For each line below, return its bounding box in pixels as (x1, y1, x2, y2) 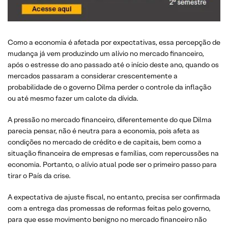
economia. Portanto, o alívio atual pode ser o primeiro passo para (8, 159, 217, 169)
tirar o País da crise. (8, 170, 71, 180)
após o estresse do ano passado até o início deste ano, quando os (8, 60, 219, 69)
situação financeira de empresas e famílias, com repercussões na (8, 148, 219, 158)
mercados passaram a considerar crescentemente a (8, 71, 178, 80)
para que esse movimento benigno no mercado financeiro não (8, 214, 207, 224)
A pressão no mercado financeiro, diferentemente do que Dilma (8, 115, 212, 124)
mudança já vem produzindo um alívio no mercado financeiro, (8, 48, 204, 58)
